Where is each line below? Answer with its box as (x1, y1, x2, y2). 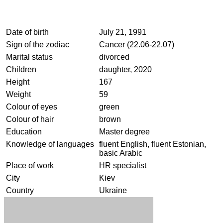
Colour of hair (6, 114, 54, 123)
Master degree (99, 127, 150, 136)
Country (6, 186, 34, 195)
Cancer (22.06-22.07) (99, 40, 174, 49)
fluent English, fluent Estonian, (99, 139, 206, 148)
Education (6, 127, 42, 136)
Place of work (6, 161, 54, 170)
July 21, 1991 (99, 27, 146, 36)
